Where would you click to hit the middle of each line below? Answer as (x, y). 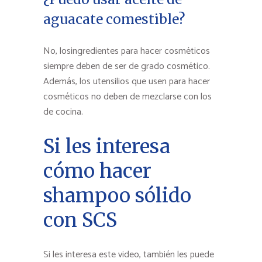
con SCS (80, 220)
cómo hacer (97, 171)
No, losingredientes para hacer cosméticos (127, 51)
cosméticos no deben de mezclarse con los (127, 96)
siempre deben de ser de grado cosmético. (127, 66)
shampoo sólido (117, 195)
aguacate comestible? (114, 19)
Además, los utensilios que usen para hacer (127, 81)
